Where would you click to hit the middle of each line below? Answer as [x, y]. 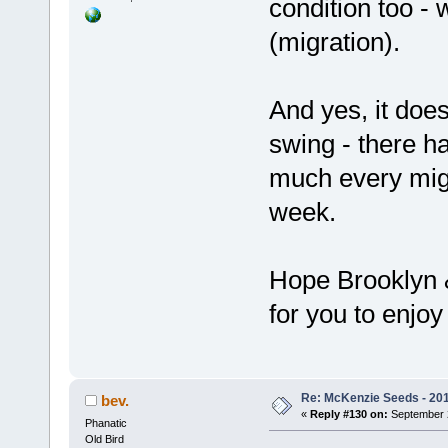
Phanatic [105, 423]
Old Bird [104, 439]
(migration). [334, 42]
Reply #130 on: [348, 414]
